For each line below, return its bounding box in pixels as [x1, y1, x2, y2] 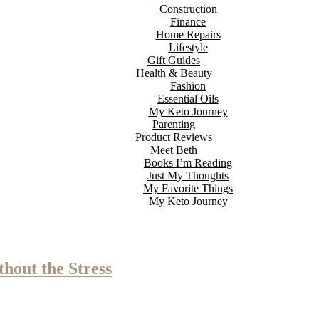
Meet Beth [150, 144, 197, 156]
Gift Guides [147, 54, 200, 66]
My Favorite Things [143, 182, 233, 194]
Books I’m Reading [144, 157, 232, 169]
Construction [159, 3, 217, 15]
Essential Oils [157, 93, 219, 105]
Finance [170, 16, 206, 28]
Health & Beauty [135, 67, 212, 79]
